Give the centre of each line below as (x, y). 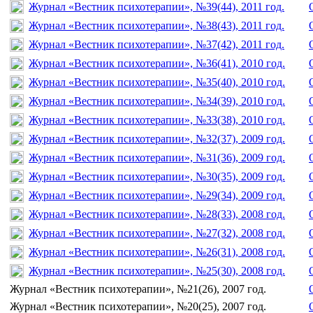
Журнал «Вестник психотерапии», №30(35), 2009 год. (157, 176)
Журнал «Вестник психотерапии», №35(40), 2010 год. (157, 82)
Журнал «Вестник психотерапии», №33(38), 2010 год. (157, 119)
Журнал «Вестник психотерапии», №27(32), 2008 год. (157, 233)
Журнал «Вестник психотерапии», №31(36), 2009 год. (157, 157)
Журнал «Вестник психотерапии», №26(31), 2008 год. (157, 252)
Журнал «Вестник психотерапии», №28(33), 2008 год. (157, 214)
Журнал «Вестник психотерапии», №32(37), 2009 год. (157, 138)
